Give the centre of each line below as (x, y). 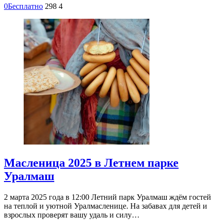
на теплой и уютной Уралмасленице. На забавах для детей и (106, 206)
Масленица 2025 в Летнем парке (91, 163)
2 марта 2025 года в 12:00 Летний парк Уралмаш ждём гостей (108, 197)
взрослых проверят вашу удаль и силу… (72, 215)
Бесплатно (25, 6)
